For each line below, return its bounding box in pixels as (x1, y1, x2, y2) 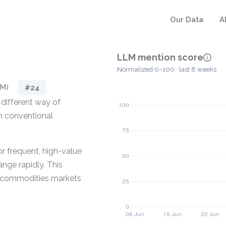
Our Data (170, 15, 203, 24)
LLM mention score (117, 52, 203, 63)
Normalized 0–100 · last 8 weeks (117, 66, 216, 74)
